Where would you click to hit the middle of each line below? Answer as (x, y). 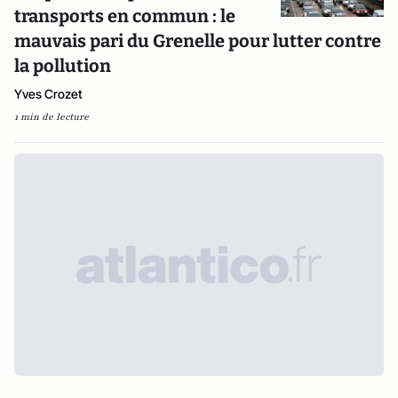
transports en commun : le (125, 16)
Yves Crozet (48, 94)
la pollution (63, 66)
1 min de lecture (52, 117)
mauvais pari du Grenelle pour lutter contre (198, 41)
